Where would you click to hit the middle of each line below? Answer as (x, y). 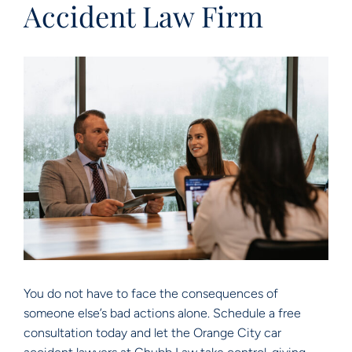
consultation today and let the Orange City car (152, 332)
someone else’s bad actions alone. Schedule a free (162, 313)
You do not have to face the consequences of (151, 293)
